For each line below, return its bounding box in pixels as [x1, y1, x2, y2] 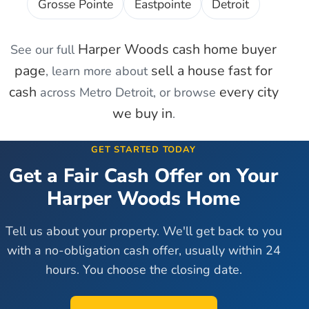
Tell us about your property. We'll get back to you [5, 223, 282, 240]
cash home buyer [169, 40, 277, 59]
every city [219, 83, 279, 102]
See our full [10, 41, 78, 59]
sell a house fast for [151, 61, 272, 81]
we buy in [112, 104, 172, 123]
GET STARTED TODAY [91, 143, 196, 157]
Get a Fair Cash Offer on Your [8, 163, 279, 190]
